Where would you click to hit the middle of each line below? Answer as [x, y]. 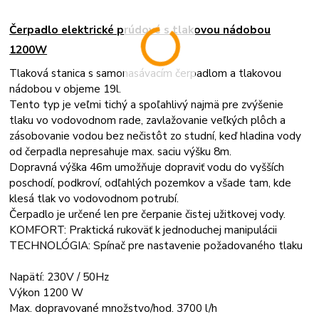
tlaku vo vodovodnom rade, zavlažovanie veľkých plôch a [148, 120]
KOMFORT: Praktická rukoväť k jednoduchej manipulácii [145, 230]
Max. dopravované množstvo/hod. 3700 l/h [114, 308]
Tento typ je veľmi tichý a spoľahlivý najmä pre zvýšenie [147, 105]
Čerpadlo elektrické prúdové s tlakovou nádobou [140, 30]
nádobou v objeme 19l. [66, 89]
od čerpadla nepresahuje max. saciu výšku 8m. [121, 152]
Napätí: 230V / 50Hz [59, 277]
